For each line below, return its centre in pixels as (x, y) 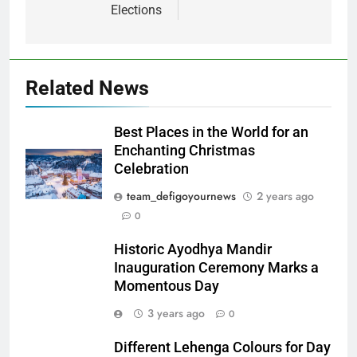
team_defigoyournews (181, 196)
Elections (136, 10)
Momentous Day (167, 286)
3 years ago (176, 313)
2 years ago (285, 196)
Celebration (151, 169)
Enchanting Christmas (184, 150)
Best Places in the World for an (211, 132)
